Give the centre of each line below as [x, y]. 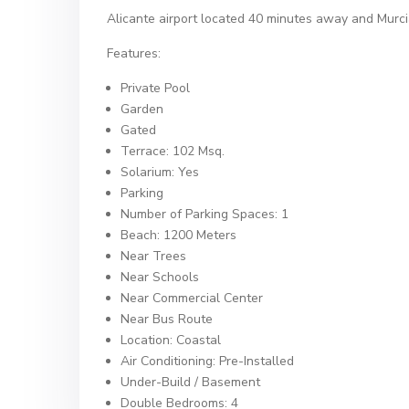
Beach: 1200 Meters [178, 235]
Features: [134, 53]
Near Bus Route [167, 319]
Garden [142, 109]
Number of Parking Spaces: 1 [204, 214]
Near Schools [160, 277]
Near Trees [153, 256]
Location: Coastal [171, 340]
